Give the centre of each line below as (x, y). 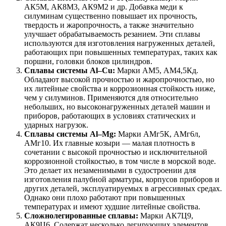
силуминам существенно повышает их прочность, (111, 16)
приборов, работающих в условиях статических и (110, 116)
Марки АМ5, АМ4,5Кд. (157, 70)
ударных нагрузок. (56, 125)
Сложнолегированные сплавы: (81, 215)
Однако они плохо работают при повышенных (105, 197)
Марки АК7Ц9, (166, 215)
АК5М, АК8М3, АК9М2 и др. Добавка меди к (104, 7)
